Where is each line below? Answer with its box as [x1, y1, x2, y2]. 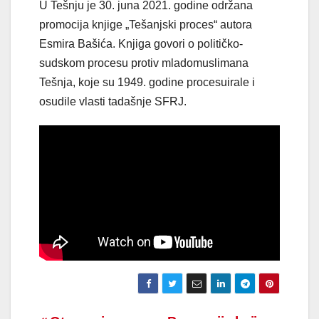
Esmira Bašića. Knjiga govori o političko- [39, 38, 243, 51]
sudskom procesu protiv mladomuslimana [39, 57, 249, 70]
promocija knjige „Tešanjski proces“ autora [39, 19, 252, 31]
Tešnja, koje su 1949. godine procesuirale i [39, 76, 255, 89]
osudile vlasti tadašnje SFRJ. [39, 95, 187, 108]
